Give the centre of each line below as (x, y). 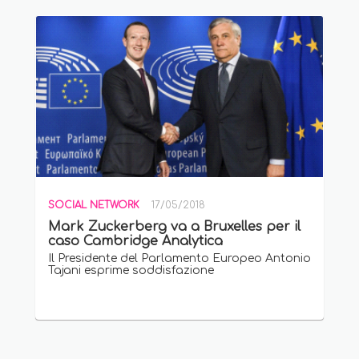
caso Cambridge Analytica (135, 242)
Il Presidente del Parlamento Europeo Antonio (179, 259)
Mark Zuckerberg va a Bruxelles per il (174, 227)
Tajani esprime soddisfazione (131, 271)
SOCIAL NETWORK (94, 206)
